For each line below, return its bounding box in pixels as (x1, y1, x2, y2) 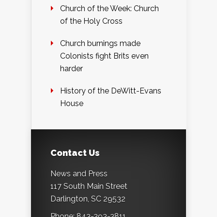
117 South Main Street (50, 182, 127, 191)
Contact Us (50, 148, 100, 158)
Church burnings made (60, 39, 140, 48)
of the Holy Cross (60, 16, 123, 26)
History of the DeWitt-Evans (60, 86, 161, 96)
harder (60, 64, 83, 74)
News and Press (50, 169, 108, 179)
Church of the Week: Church (60, 4, 159, 14)
